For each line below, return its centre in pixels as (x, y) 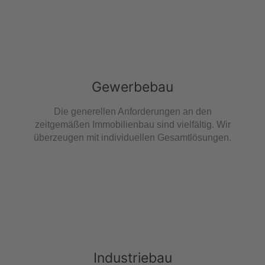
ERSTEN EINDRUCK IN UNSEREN (132, 13)
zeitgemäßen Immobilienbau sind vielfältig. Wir (132, 125)
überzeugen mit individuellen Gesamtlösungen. (132, 138)
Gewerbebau (132, 87)
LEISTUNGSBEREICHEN (132, 28)
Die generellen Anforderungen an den (132, 112)
